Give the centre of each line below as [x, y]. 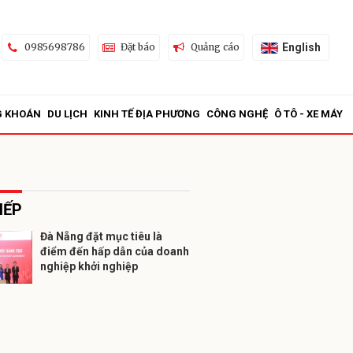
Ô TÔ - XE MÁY [308, 114]
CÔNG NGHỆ [237, 114]
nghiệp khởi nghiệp [89, 266]
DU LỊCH [67, 114]
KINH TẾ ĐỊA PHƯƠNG [147, 114]
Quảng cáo [215, 47]
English [301, 47]
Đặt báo [137, 47]
